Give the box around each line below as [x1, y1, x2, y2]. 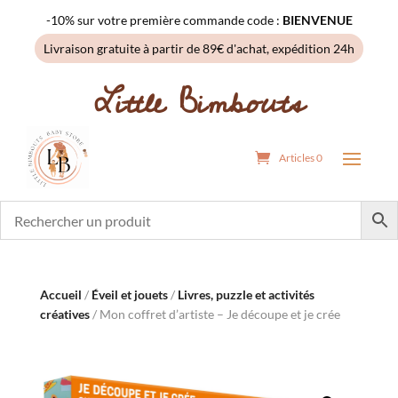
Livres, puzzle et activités [177, 287, 314, 302]
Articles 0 [279, 150, 322, 164]
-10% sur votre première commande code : [45, 12, 283, 28]
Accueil [39, 287, 82, 302]
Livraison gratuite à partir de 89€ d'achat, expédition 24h [44, 41, 354, 56]
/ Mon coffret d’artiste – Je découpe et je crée [89, 306, 340, 322]
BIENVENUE [282, 12, 353, 28]
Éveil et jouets [91, 287, 168, 302]
